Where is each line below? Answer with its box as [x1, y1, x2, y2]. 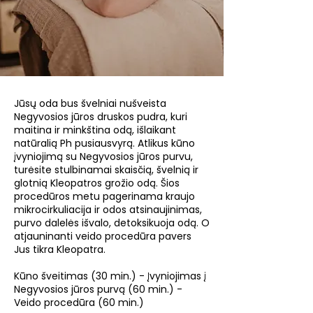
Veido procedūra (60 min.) [14, 295, 144, 310]
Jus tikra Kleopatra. [14, 242, 105, 256]
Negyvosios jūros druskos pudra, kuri [14, 109, 187, 124]
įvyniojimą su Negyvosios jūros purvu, [14, 149, 193, 163]
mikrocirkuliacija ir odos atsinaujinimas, [14, 202, 202, 217]
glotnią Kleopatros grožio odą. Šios [14, 175, 180, 190]
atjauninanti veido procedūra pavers [14, 228, 191, 243]
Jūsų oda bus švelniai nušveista [14, 96, 166, 110]
